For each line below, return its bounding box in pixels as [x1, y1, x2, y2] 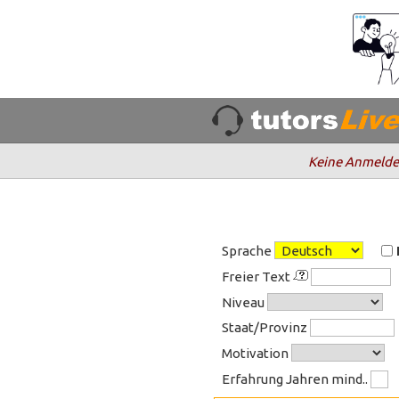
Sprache [222, 243, 275, 258]
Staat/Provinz [222, 320, 311, 335]
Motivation [222, 346, 292, 361]
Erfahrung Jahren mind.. [222, 371, 371, 387]
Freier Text [222, 269, 294, 284]
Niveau [222, 295, 268, 310]
